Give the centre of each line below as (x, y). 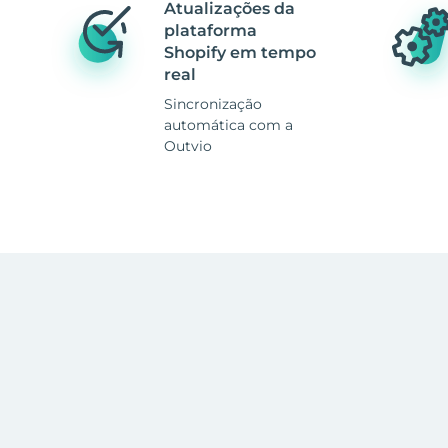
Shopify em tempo (240, 52)
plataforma (210, 30)
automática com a (228, 125)
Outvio (188, 146)
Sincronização (213, 104)
